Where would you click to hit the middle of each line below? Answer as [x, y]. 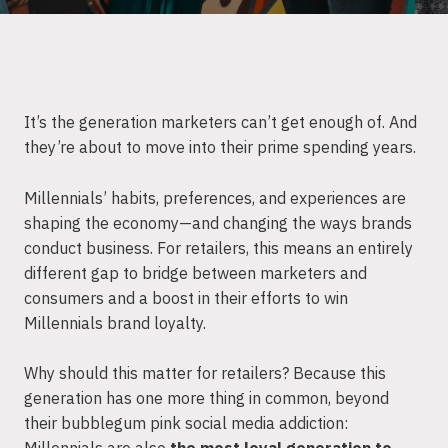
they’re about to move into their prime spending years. [222, 147]
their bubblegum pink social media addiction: [186, 423]
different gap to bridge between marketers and [195, 272]
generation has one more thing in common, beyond [206, 398]
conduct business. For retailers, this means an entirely [218, 247]
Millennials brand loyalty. [115, 322]
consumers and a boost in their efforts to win [186, 297]
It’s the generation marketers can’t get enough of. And [220, 122]
